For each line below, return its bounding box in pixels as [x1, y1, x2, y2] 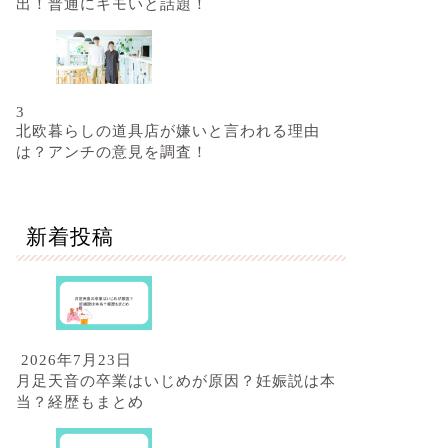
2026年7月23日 [15, 350, 132, 368]
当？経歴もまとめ [15, 392, 144, 410]
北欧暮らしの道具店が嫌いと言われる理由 [15, 122, 320, 140]
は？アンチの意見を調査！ [15, 143, 208, 161]
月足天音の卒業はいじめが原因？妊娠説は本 [15, 371, 336, 389]
